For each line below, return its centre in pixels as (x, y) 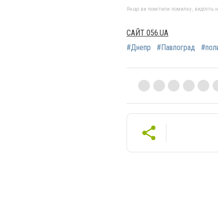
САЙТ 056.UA (147, 33)
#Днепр (139, 47)
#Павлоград (176, 47)
